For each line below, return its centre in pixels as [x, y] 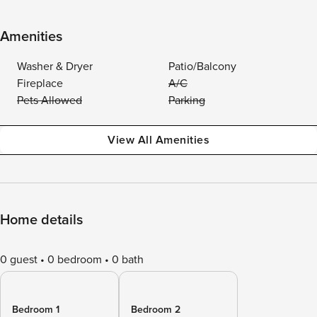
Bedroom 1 [36, 310]
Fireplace [40, 83]
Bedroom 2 [156, 310]
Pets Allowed [50, 100]
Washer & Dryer [55, 67]
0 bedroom [75, 260]
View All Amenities [158, 140]
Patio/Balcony [202, 67]
